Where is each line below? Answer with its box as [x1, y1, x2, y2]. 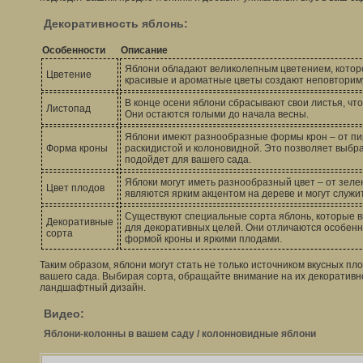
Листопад [46, 103, 91, 114]
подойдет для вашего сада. [125, 154, 251, 165]
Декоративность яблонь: [44, 17, 188, 30]
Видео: [44, 307, 84, 320]
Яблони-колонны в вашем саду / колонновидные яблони [44, 328, 316, 340]
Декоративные [46, 216, 113, 228]
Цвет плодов [46, 182, 105, 194]
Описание [121, 45, 168, 56]
